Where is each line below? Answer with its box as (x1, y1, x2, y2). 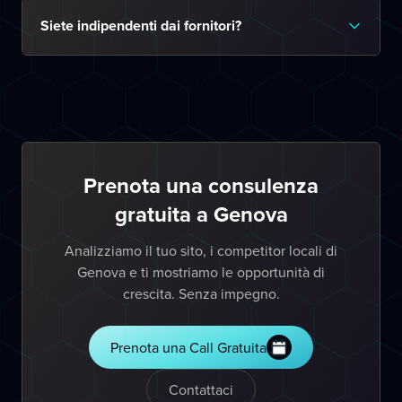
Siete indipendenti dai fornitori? (40, 15, 241, 36)
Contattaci (169, 380, 233, 399)
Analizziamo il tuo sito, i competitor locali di (65, 240, 337, 260)
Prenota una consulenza (83, 170, 319, 201)
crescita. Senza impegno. (122, 284, 280, 303)
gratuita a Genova (114, 198, 288, 230)
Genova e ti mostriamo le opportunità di (77, 262, 325, 282)
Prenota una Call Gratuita (110, 337, 267, 357)
